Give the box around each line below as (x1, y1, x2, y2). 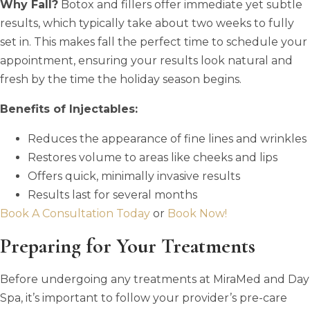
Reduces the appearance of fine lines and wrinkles (28, 131, 307, 145)
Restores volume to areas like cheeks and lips (28, 150, 277, 164)
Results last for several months (28, 188, 197, 201)
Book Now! (167, 206, 227, 220)
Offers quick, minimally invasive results (28, 169, 240, 183)
